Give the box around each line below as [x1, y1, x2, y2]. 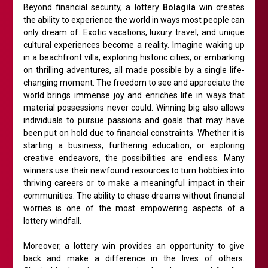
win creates [195, 2, 245, 13]
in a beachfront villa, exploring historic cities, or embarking [23, 53, 245, 63]
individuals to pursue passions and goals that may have [23, 115, 245, 126]
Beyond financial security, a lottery [23, 2, 163, 13]
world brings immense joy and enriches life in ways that [23, 90, 245, 100]
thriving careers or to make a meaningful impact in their [23, 178, 245, 188]
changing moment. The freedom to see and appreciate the [23, 78, 245, 88]
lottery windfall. [23, 216, 81, 226]
